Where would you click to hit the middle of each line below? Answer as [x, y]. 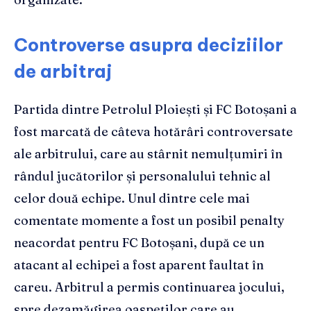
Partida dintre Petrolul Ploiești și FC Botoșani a [155, 110]
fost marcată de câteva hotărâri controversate [153, 132]
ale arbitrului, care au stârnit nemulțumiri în [148, 154]
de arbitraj [63, 72]
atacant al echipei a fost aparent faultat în [139, 265]
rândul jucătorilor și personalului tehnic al [142, 176]
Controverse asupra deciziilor [149, 45]
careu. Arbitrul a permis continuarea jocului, [149, 287]
